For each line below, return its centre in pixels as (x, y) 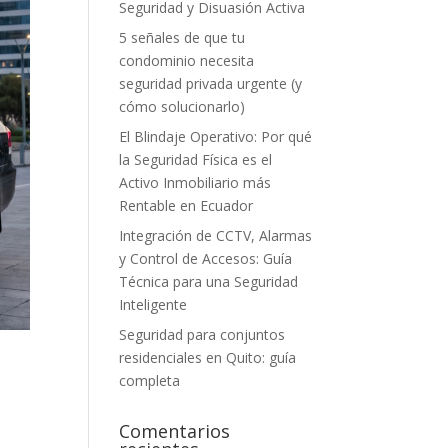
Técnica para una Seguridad (209, 281)
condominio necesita (187, 60)
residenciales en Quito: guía (208, 357)
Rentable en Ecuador (186, 205)
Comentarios (175, 431)
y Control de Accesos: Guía (206, 258)
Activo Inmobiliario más (195, 182)
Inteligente (153, 304)
